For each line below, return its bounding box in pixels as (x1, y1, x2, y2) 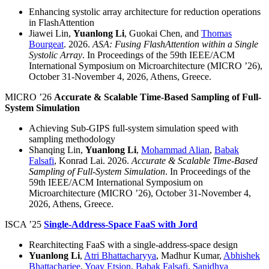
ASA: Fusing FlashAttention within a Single (92, 39, 258, 50)
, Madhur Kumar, (156, 250, 223, 261)
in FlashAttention (29, 17, 94, 28)
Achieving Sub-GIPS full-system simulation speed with (29, 123, 238, 134)
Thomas (201, 28, 232, 39)
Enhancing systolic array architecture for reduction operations (29, 7, 261, 17)
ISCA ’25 (5, 219, 41, 230)
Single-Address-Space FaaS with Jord (44, 219, 198, 230)
